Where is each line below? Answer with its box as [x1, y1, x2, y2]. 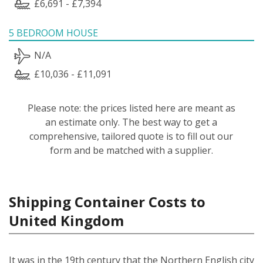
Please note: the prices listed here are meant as [27, 101, 235, 114]
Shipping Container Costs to [9, 191, 205, 211]
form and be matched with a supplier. [49, 143, 213, 157]
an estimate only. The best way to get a [45, 115, 218, 129]
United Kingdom [9, 210, 124, 230]
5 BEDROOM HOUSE [9, 26, 98, 39]
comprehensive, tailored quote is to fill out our [29, 129, 234, 143]
